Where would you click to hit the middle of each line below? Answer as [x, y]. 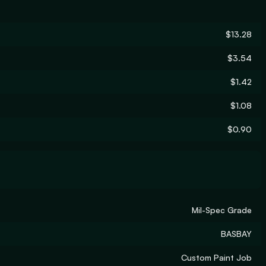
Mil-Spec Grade [222, 210]
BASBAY [236, 234]
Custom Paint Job [216, 257]
